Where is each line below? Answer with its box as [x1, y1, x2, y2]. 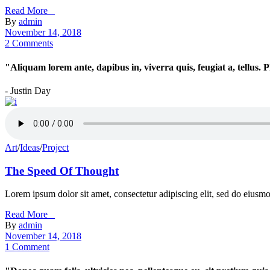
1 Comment [5, 242, 49, 253]
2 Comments [5, 38, 53, 49]
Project [42, 142, 69, 152]
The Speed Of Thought [5, 164, 119, 177]
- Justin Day [5, 85, 51, 96]
